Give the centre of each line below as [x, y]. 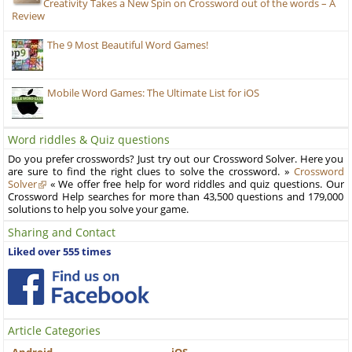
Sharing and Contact [62, 233]
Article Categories [55, 331]
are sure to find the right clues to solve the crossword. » [151, 172]
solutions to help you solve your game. [99, 210]
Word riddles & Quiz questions [89, 140]
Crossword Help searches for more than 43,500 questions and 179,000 [176, 197]
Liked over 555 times [60, 252]
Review [29, 16]
